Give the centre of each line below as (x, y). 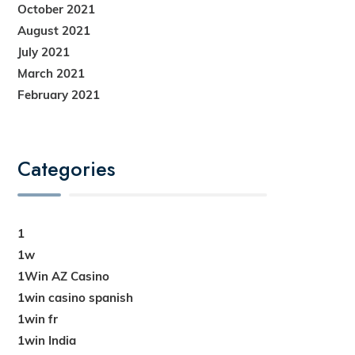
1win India (47, 340)
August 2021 (54, 31)
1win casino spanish (76, 297)
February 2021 (59, 95)
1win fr (38, 319)
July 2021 (44, 52)
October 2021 (57, 9)
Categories (67, 169)
